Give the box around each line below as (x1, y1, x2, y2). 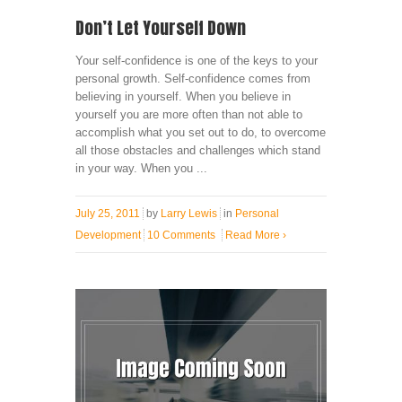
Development (75, 229, 141, 242)
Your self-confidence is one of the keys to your (75, 54, 318, 68)
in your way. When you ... (75, 162, 207, 176)
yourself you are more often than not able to (75, 108, 302, 122)
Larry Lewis (161, 207, 217, 221)
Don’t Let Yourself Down (75, 15, 246, 41)
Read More (225, 229, 283, 242)
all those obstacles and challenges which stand (75, 144, 320, 158)
